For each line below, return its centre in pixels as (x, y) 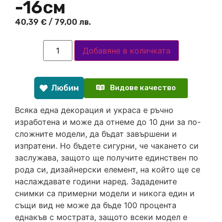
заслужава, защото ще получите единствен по (107, 158)
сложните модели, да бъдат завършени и (96, 134)
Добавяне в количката (126, 51)
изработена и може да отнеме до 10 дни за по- (108, 122)
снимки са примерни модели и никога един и (105, 194)
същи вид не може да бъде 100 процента (96, 205)
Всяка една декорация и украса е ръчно (94, 110)
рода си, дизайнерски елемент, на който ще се (108, 170)
